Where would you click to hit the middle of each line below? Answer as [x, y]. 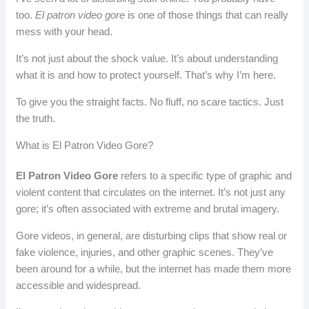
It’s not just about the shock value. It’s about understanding [147, 59]
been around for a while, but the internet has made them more [154, 269]
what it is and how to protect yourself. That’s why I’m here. [146, 75]
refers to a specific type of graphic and [205, 176]
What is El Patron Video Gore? [85, 146]
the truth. [36, 119]
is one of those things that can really [207, 15]
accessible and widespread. [79, 286]
